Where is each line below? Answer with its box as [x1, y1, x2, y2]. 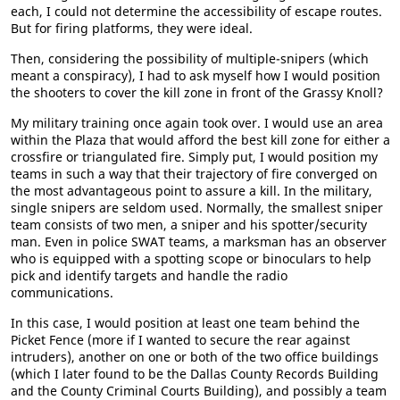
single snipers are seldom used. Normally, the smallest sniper [11, 199, 383, 216]
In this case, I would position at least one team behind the [11, 314, 360, 331]
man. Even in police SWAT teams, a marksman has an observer [11, 233, 387, 250]
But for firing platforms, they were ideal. [11, 20, 253, 37]
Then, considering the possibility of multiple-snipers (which [11, 50, 369, 67]
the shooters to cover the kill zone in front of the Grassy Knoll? [11, 84, 383, 101]
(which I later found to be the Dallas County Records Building [11, 365, 379, 382]
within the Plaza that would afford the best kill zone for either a [11, 131, 390, 148]
